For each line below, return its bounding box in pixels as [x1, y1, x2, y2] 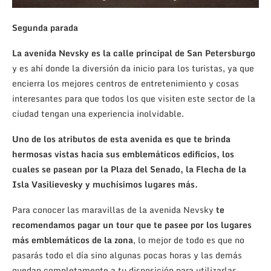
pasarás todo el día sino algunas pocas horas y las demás [12, 248, 242, 263]
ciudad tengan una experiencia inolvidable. [12, 106, 184, 121]
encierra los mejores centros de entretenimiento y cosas [12, 76, 239, 91]
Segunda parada [12, 21, 78, 35]
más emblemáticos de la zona [12, 233, 133, 247]
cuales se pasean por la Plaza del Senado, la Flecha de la [12, 162, 246, 177]
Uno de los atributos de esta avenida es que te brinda [12, 132, 230, 146]
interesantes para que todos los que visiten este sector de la [12, 91, 255, 106]
